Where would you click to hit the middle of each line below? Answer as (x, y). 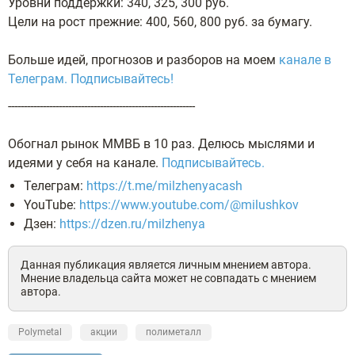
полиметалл (174, 332)
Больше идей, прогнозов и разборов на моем (143, 59)
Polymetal (40, 332)
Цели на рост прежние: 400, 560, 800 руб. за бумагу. (160, 21)
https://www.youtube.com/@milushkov (189, 204)
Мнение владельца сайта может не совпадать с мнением (168, 278)
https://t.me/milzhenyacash (164, 185)
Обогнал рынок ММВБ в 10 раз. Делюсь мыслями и (161, 143)
